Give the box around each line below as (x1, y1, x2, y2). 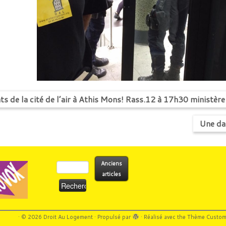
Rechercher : (49, 157, 89, 167)
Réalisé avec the (143, 212, 187, 221)
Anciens (101, 159, 123, 167)
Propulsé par (97, 212, 131, 221)
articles (102, 169, 122, 178)
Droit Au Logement (43, 212, 93, 221)
